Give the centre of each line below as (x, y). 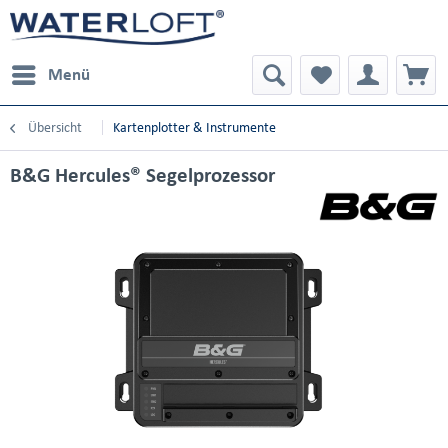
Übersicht (55, 127)
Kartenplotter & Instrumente (194, 127)
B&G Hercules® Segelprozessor (142, 175)
